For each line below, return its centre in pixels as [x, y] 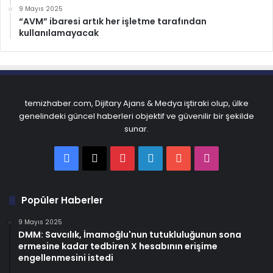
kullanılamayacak [59, 33]
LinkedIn [174, 158]
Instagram [238, 158]
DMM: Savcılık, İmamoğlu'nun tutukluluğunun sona [130, 235]
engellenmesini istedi [66, 258]
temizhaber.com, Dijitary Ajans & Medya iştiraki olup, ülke [136, 104]
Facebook [96, 158]
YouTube [205, 158]
